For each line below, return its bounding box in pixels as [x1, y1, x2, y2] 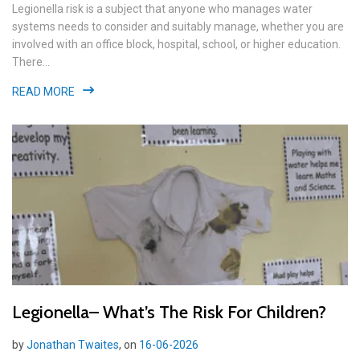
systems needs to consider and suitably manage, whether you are [12, 19, 344, 33]
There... [12, 55, 50, 68]
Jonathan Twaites [27, 337, 119, 351]
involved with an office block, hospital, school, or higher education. [12, 37, 341, 51]
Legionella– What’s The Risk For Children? [12, 301, 326, 323]
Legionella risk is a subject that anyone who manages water [12, 2, 313, 15]
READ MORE [12, 84, 75, 98]
